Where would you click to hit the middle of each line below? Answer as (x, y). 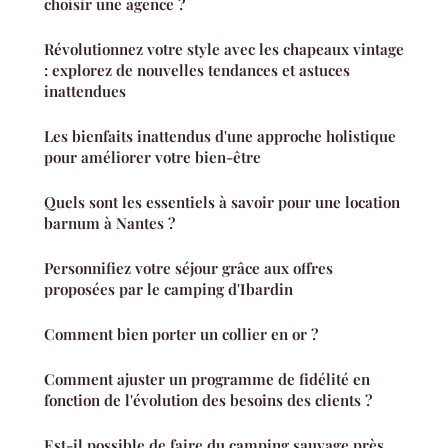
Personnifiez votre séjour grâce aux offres (188, 267)
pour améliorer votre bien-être (152, 156)
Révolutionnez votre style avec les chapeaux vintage (224, 48)
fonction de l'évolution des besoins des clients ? (208, 399)
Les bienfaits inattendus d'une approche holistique (220, 135)
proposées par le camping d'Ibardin (228, 288)
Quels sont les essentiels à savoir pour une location (222, 201)
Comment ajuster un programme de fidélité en (207, 378)
